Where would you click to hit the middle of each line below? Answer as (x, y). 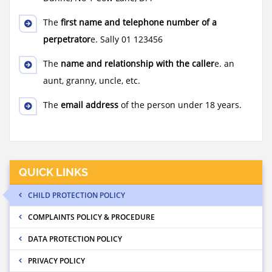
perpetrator (67, 39)
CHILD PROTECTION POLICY (76, 195)
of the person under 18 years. (180, 105)
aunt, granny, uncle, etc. (92, 80)
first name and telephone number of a (139, 22)
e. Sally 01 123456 (127, 39)
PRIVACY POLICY (56, 261)
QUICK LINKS (53, 172)
